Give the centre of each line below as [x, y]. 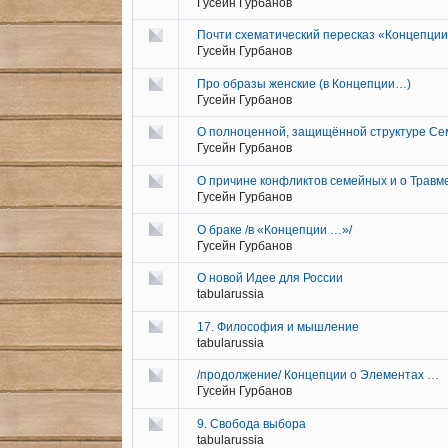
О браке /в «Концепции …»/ [274, 229]
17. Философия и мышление [278, 326]
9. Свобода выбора [251, 423]
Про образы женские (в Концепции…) [304, 83]
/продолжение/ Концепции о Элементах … [318, 375]
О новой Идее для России [270, 278]
